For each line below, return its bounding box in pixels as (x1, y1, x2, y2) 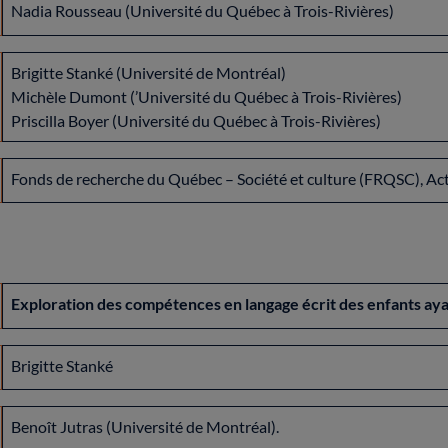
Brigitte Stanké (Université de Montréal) (11, 62, 286, 82)
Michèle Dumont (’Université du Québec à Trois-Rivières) (11, 86, 402, 106)
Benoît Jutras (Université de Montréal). (11, 417, 282, 437)
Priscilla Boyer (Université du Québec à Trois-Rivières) (11, 110, 381, 130)
